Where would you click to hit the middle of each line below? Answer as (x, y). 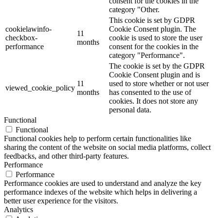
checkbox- (21, 37)
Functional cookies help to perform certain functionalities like (98, 138)
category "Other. (134, 9)
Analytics (18, 209)
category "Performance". (147, 55)
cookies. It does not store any (154, 101)
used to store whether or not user (159, 83)
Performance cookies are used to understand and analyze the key (103, 183)
